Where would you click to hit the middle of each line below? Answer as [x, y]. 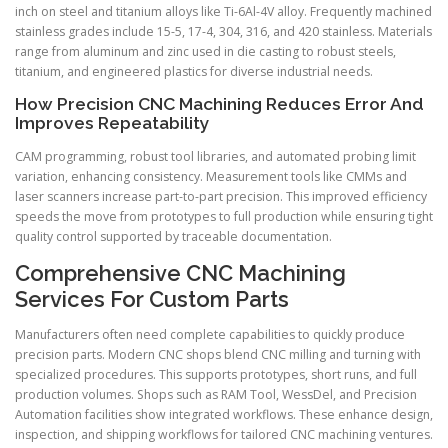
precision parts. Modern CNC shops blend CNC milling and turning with [218, 354]
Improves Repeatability [112, 123]
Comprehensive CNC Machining [180, 272]
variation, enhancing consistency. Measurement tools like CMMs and [211, 176]
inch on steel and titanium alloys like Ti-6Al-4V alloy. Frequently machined [223, 12]
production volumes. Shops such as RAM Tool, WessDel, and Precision [216, 394]
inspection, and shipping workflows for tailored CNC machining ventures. [224, 434]
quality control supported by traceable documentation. [173, 236]
